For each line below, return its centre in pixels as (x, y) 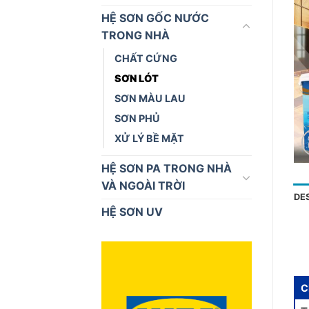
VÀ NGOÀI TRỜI (143, 185)
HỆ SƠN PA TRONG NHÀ (167, 168)
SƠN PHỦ (137, 118)
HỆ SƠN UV (132, 211)
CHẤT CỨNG (146, 58)
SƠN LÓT (137, 78)
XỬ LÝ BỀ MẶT (149, 138)
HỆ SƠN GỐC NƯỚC (155, 18)
